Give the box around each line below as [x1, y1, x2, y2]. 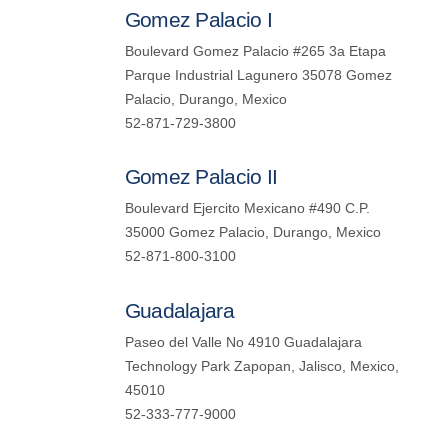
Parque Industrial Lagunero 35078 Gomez [124, 67, 392, 83]
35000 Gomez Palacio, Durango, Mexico [124, 225, 381, 241]
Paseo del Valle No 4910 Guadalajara [124, 335, 362, 350]
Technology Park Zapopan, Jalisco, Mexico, [124, 359, 399, 374]
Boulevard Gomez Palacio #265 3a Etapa [124, 43, 386, 59]
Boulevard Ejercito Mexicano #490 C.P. [124, 201, 370, 217]
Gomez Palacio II [124, 165, 278, 189]
